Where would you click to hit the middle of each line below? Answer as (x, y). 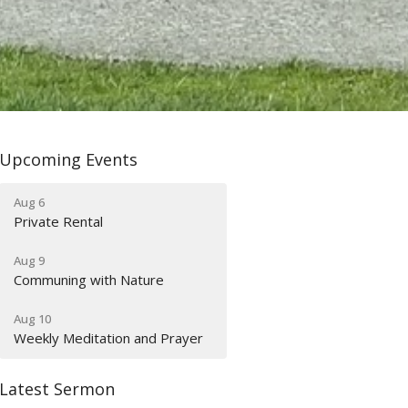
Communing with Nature (89, 279)
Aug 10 (33, 318)
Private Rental (59, 221)
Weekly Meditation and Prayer (109, 337)
